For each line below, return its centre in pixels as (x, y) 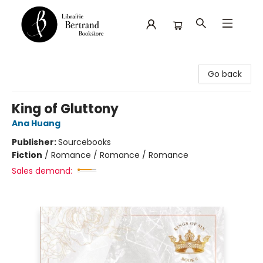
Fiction (27, 155)
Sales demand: (42, 171)
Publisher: (35, 142)
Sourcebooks (85, 142)
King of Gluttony (65, 109)
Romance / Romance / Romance (120, 155)
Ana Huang (36, 123)
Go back (225, 74)
